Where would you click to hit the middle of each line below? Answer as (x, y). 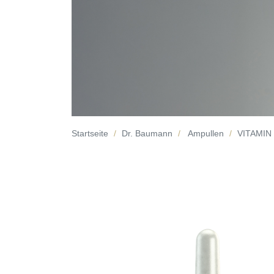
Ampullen (206, 133)
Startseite (90, 133)
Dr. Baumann (147, 133)
